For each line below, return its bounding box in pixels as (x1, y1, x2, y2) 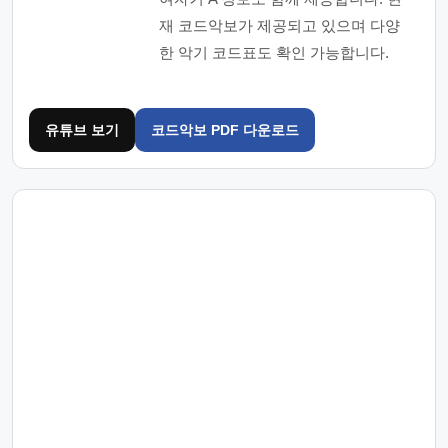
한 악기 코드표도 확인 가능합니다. (159, 44, 389, 61)
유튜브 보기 (45, 121, 119, 138)
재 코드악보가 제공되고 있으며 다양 (159, 17, 400, 34)
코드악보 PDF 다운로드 (151, 121, 299, 138)
